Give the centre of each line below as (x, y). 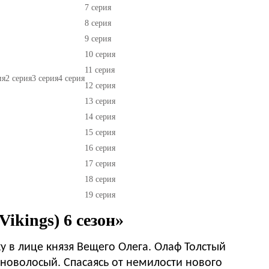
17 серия (100, 163)
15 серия (100, 132)
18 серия (100, 179)
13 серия (100, 101)
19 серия (100, 195)
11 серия (100, 70)
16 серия (100, 148)
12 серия (100, 85)
